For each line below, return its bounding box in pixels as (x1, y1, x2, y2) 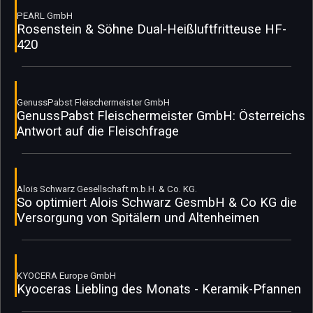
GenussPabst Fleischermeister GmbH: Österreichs (17, 108, 305, 124)
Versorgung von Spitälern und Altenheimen (17, 210, 259, 226)
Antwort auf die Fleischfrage (17, 123, 179, 139)
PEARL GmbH (17, 10, 73, 21)
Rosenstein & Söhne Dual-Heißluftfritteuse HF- (17, 21, 286, 37)
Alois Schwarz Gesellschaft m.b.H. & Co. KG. (17, 183, 197, 194)
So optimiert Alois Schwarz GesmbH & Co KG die (17, 194, 297, 210)
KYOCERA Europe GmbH (17, 270, 116, 281)
